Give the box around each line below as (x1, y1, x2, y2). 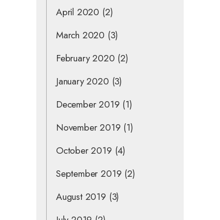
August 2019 (56, 190, 106, 203)
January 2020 (56, 74, 109, 88)
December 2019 (56, 97, 120, 111)
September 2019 (56, 166, 122, 180)
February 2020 (56, 51, 115, 65)
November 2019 (56, 120, 121, 134)
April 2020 (56, 5, 100, 19)
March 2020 (56, 28, 105, 42)
